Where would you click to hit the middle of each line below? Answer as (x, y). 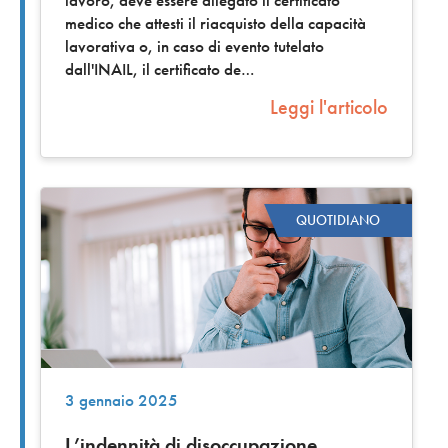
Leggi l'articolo (329, 106)
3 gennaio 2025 (121, 401)
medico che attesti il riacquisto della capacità (215, 23)
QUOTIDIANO (338, 220)
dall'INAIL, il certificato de (153, 69)
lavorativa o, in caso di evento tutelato (194, 46)
